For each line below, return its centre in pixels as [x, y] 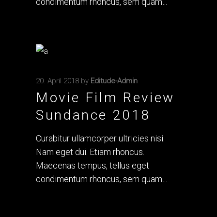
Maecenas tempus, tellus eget [93, 165]
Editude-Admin [114, 81]
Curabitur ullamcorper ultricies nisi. [100, 138]
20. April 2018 [57, 81]
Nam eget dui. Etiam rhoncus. [90, 152]
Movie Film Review [105, 98]
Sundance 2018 [93, 115]
